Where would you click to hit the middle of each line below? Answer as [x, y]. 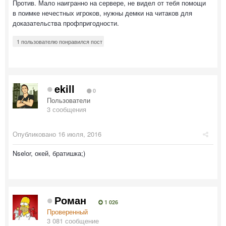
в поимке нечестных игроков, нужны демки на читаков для [102, 13]
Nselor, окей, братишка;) [49, 153]
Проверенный [67, 211]
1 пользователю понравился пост [60, 41]
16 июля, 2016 [80, 134]
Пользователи [69, 100]
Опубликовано [35, 134]
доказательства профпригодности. [66, 23]
